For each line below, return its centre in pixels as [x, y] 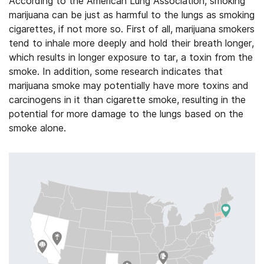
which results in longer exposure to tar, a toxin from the [131, 57]
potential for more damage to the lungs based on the [126, 114]
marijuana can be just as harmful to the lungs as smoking [132, 15]
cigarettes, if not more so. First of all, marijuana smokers [132, 29]
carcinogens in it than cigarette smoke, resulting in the [127, 100]
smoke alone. [37, 128]
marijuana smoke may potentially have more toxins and [129, 85]
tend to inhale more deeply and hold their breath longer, [131, 43]
